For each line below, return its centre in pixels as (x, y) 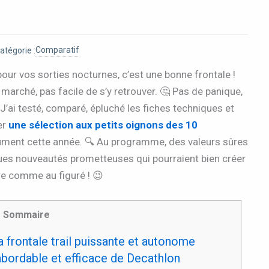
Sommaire (26, 214)
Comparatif (58, 50)
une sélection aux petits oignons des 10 (103, 125)
